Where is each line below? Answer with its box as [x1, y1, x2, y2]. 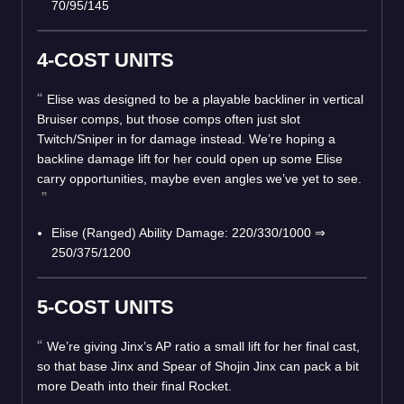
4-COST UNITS [37, 48, 174, 71]
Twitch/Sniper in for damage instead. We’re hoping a [37, 131, 335, 146]
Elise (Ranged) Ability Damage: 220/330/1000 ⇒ [51, 225, 326, 240]
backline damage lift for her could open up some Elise [37, 151, 343, 166]
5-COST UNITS [37, 295, 174, 318]
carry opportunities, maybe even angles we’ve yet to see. [37, 170, 362, 186]
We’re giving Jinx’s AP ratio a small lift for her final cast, [47, 338, 360, 353]
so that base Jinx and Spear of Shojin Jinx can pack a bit [37, 358, 359, 373]
